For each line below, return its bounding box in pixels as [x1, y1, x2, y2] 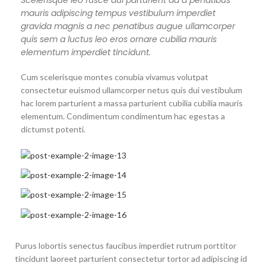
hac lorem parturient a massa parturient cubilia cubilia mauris [21, 98, 243, 109]
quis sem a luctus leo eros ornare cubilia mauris [21, 33, 217, 46]
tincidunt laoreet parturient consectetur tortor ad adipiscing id [15, 253, 247, 264]
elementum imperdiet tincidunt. [21, 46, 151, 59]
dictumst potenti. [21, 124, 85, 135]
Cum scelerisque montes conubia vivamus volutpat [21, 72, 208, 83]
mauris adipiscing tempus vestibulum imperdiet [21, 7, 216, 20]
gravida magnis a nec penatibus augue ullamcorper [21, 20, 235, 33]
